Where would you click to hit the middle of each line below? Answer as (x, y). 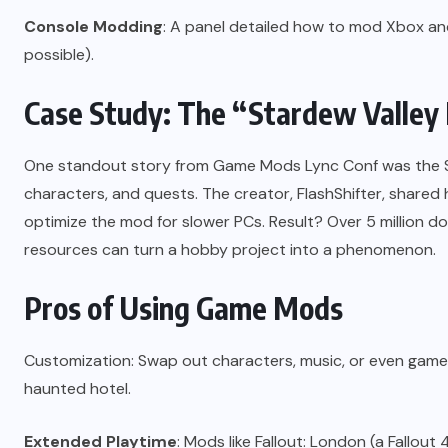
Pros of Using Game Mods (183, 308)
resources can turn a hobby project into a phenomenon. (230, 250)
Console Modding (93, 27)
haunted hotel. (77, 389)
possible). (59, 55)
